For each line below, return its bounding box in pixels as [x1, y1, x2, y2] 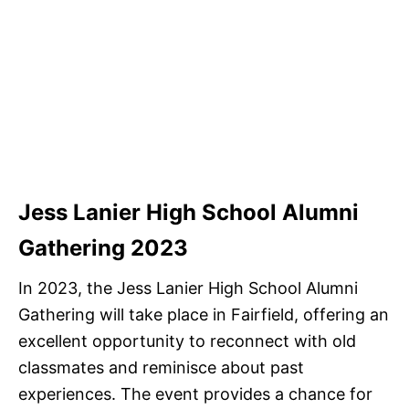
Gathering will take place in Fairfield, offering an [18, 305, 389, 324]
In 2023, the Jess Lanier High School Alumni [18, 278, 358, 298]
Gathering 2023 [18, 235, 188, 261]
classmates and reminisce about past [18, 358, 304, 377]
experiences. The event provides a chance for [18, 384, 372, 404]
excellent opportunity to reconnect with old [18, 331, 356, 351]
